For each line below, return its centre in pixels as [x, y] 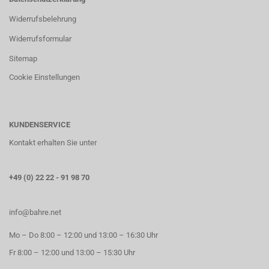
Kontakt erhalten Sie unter [53, 143]
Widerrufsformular [40, 39]
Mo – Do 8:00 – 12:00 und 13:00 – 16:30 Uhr [83, 235]
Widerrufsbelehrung [43, 19]
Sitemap [23, 59]
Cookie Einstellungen [44, 77]
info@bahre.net [35, 212]
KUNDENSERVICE [40, 125]
